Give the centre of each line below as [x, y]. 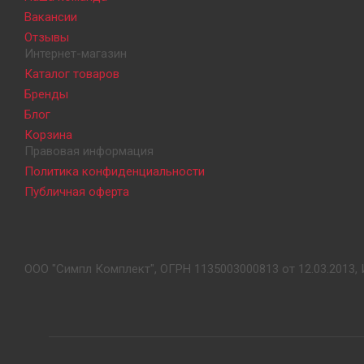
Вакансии [51, 17]
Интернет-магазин [76, 54]
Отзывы [47, 38]
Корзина [48, 135]
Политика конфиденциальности [115, 172]
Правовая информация [89, 152]
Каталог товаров [72, 74]
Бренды [46, 95]
